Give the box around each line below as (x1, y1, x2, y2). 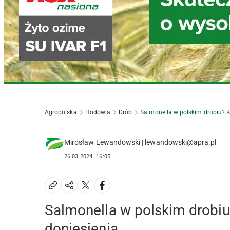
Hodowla (85, 109, 111, 117)
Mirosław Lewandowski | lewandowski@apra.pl (64, 138, 217, 147)
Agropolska (45, 109, 77, 117)
